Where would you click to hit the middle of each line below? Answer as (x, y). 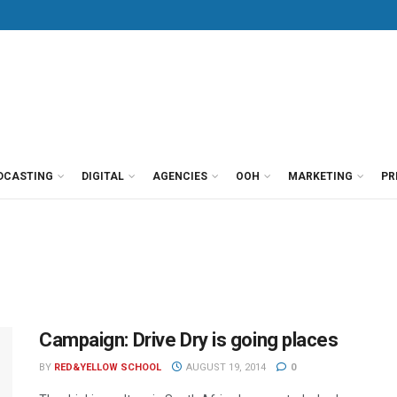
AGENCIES (180, 176)
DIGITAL (103, 176)
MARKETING (320, 176)
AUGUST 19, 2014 (224, 367)
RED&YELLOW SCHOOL (108, 367)
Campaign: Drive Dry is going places (189, 340)
